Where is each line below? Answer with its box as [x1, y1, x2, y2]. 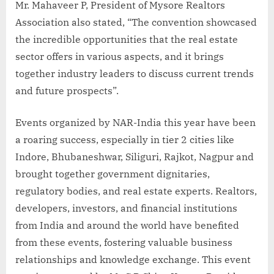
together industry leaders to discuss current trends [15, 67, 254, 80]
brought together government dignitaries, [15, 168, 210, 180]
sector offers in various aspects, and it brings [15, 50, 224, 63]
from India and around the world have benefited [15, 219, 239, 232]
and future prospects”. [15, 84, 119, 97]
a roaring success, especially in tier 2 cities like [15, 133, 234, 146]
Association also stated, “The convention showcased [15, 16, 257, 29]
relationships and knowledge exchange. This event [15, 253, 251, 266]
